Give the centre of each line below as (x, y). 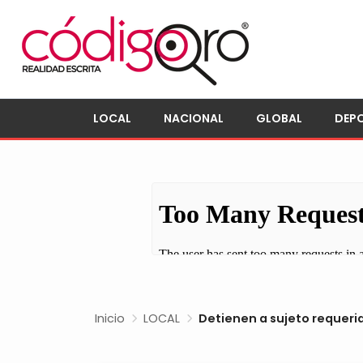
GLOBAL (279, 118)
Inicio (110, 318)
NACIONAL (194, 118)
